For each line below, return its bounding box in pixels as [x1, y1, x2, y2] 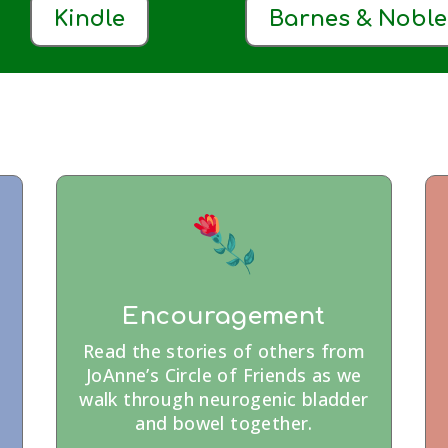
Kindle [54, 7, 126, 32]
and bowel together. [135, 410, 313, 435]
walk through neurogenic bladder [79, 386, 369, 411]
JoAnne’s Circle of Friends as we [86, 362, 362, 387]
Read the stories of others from [82, 338, 366, 363]
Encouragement [122, 302, 326, 330]
